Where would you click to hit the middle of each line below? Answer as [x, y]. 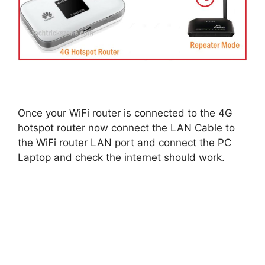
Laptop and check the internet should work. [121, 158]
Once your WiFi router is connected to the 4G [125, 113]
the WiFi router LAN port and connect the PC [125, 143]
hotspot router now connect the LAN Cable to [126, 128]
